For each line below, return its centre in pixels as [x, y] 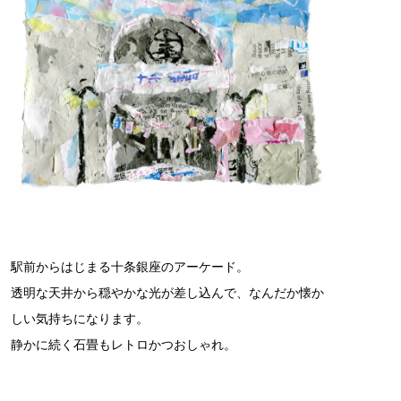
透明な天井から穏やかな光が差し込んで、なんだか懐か [167, 293]
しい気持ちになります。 [80, 319]
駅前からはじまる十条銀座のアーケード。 [130, 267]
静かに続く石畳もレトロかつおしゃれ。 [124, 345]
